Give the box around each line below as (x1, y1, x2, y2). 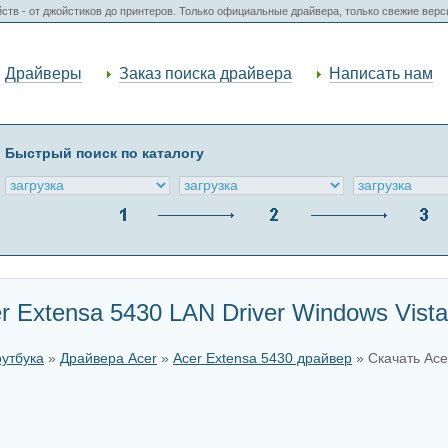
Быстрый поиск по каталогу (5, 145, 204, 161)
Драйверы (5, 64, 82, 82)
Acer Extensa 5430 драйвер (173, 351, 352, 366)
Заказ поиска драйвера (119, 64, 292, 82)
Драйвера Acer (60, 351, 157, 366)
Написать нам (329, 64, 433, 82)
